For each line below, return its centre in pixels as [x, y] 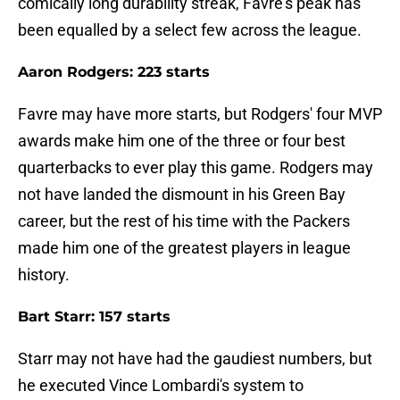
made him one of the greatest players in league [184, 248]
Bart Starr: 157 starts [94, 317]
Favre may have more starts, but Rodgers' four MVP [200, 114]
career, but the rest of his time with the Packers [184, 221]
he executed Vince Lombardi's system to [161, 386]
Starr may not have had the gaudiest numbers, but [195, 359]
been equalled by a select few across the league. [190, 30]
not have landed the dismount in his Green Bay [182, 195]
